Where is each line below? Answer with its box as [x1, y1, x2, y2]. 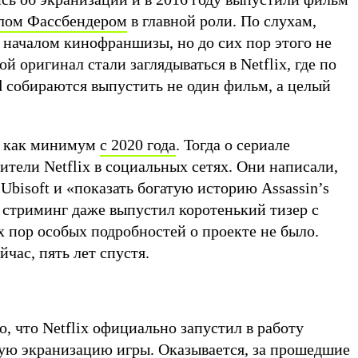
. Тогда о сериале [176, 136, 290, 153]
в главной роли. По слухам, [127, 12, 316, 30]
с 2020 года [100, 136, 176, 153]
